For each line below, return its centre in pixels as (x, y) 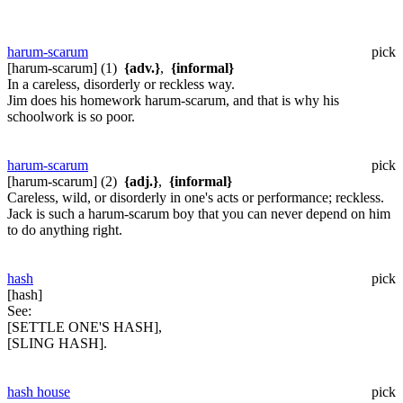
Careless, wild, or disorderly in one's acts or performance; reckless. (196, 197)
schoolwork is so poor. (71, 116)
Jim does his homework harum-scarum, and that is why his (173, 100)
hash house (39, 391)
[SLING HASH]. (57, 343)
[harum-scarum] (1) (66, 67)
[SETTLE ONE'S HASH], (85, 327)
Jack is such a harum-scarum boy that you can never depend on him (199, 213)
